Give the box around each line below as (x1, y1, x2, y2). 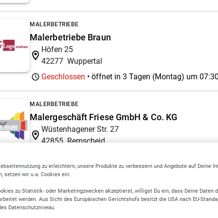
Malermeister (39, 174, 78, 182)
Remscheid (67, 136, 105, 145)
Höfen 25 (41, 44, 73, 54)
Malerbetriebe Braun (30, 32, 111, 42)
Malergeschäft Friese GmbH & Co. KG (30, 111, 178, 122)
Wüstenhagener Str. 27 (41, 124, 119, 134)
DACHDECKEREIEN (30, 203, 84, 211)
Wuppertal (67, 56, 102, 66)
